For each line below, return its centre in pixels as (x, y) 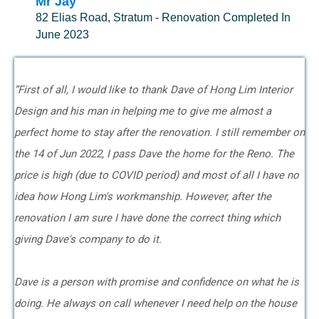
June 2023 (62, 35)
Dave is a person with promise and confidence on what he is (157, 282)
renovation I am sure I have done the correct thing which (147, 218)
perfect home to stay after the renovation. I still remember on (159, 132)
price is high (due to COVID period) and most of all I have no (157, 175)
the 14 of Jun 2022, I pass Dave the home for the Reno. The (154, 154)
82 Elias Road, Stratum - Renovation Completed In (163, 17)
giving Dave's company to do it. (89, 239)
